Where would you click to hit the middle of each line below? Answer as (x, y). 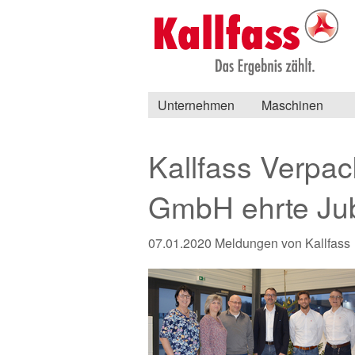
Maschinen (292, 105)
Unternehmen (197, 105)
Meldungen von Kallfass (282, 243)
